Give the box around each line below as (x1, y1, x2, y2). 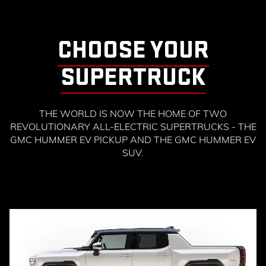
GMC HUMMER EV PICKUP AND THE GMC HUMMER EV (10, 134, 256, 146)
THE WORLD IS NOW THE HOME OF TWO (39, 107, 227, 120)
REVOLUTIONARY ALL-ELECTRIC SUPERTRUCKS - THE (9, 121, 256, 133)
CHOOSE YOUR (57, 35, 209, 66)
